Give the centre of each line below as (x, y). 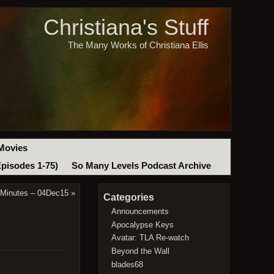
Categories (128, 198)
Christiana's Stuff (126, 28)
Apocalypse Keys (143, 224)
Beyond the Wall (141, 251)
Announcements (140, 211)
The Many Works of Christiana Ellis (138, 45)
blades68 (128, 264)
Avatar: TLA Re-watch (150, 238)
